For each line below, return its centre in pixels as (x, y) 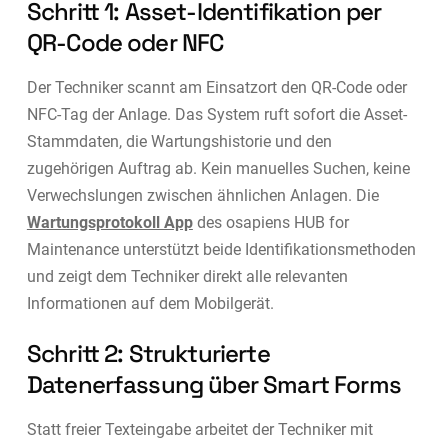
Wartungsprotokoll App (109, 222)
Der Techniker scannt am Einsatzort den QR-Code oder (216, 87)
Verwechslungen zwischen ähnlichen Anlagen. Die (202, 195)
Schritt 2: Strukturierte (148, 353)
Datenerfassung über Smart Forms (213, 384)
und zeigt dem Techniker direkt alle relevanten (187, 276)
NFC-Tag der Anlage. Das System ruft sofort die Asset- (216, 114)
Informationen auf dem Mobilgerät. (150, 303)
